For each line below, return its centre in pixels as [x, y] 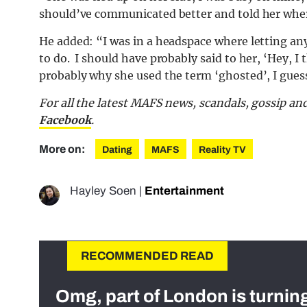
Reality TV [222, 150]
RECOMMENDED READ [147, 256]
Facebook [65, 120]
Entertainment [184, 191]
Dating [117, 150]
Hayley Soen [103, 191]
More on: [63, 149]
